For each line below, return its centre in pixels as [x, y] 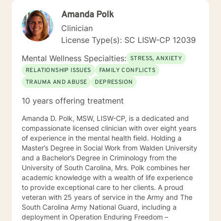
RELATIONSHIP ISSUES [58, 71]
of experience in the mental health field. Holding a [102, 138]
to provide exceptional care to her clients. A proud [90, 187]
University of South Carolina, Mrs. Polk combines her [106, 167]
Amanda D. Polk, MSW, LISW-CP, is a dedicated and [105, 118]
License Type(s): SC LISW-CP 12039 [129, 40]
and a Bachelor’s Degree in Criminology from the [99, 158]
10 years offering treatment [73, 101]
